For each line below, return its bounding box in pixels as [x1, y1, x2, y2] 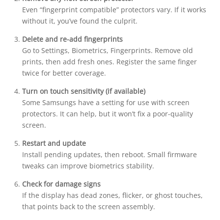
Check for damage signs [22, 179, 101, 189]
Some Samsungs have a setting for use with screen [22, 98, 190, 108]
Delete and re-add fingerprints [22, 34, 123, 44]
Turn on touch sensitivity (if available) [22, 86, 145, 96]
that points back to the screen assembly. [22, 202, 155, 212]
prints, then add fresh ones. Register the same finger [22, 57, 197, 67]
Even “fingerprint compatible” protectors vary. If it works [22, 5, 206, 15]
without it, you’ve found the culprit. [22, 16, 137, 26]
